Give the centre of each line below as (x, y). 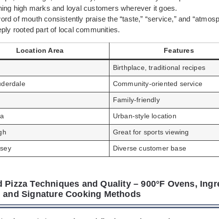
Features (179, 51)
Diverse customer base (149, 149)
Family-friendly (136, 100)
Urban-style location (144, 116)
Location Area (40, 51)
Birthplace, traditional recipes (159, 68)
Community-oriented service (157, 84)
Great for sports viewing (151, 132)
